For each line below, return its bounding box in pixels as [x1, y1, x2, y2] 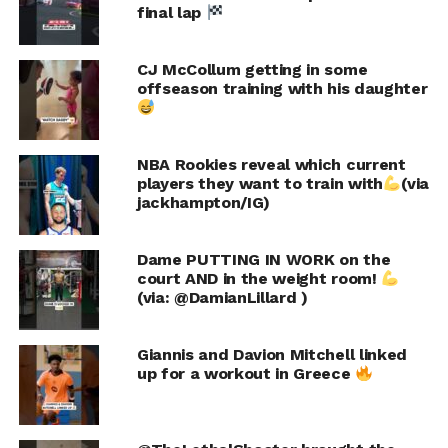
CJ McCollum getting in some [136, 59, 368, 79]
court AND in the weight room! [136, 268, 382, 288]
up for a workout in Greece [136, 363, 356, 383]
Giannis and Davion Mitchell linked [136, 344, 407, 364]
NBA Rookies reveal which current [136, 154, 406, 174]
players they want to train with [136, 173, 383, 193]
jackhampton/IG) [136, 192, 271, 212]
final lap [136, 2, 206, 22]
